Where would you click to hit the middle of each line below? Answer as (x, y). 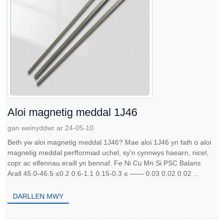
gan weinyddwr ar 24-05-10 (51, 128)
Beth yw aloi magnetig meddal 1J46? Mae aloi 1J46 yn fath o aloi (66, 142)
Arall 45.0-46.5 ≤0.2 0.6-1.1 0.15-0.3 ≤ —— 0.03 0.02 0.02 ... (103, 173)
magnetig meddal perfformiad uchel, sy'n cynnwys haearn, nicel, (108, 152)
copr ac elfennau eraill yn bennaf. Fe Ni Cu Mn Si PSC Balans (104, 163)
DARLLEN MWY (38, 196)
